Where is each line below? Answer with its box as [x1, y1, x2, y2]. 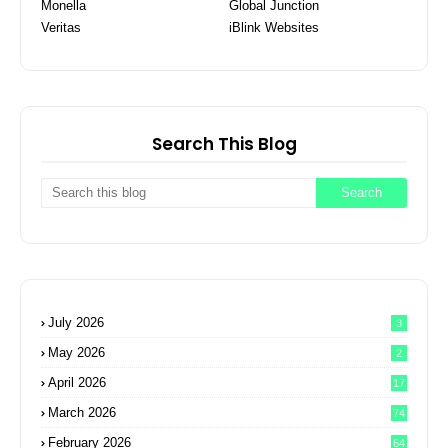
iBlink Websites [229, 19, 319, 35]
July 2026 [48, 314, 104, 330]
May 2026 [48, 344, 105, 360]
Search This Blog [151, 131, 297, 156]
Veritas [41, 19, 81, 35]
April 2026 [48, 374, 106, 390]
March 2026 [48, 404, 116, 420]
